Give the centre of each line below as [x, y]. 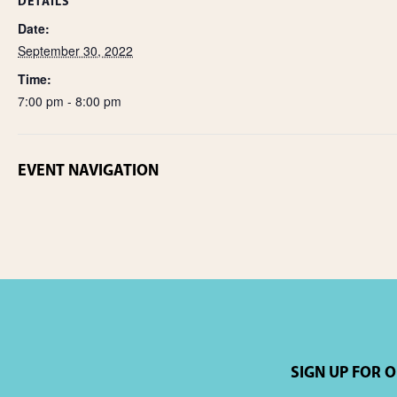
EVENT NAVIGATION [88, 171]
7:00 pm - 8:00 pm [70, 101]
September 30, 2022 [75, 51]
